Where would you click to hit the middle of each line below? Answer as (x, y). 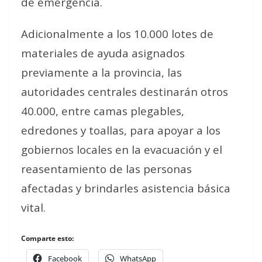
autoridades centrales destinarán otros (125, 92)
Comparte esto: (47, 238)
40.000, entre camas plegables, (103, 111)
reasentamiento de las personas (106, 169)
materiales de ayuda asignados (103, 53)
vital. (35, 207)
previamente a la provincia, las (101, 72)
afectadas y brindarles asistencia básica (126, 188)
